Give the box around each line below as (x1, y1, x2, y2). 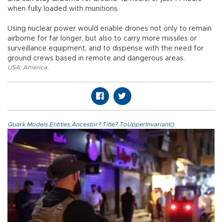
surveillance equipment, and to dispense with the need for (7, 45, 204, 53)
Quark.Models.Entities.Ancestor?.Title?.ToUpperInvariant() (7, 121, 174, 128)
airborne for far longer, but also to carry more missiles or (7, 35, 197, 43)
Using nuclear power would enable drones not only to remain (7, 25, 212, 33)
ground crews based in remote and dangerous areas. (7, 55, 185, 62)
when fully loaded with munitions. (7, 5, 119, 13)
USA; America (7, 64, 47, 71)
